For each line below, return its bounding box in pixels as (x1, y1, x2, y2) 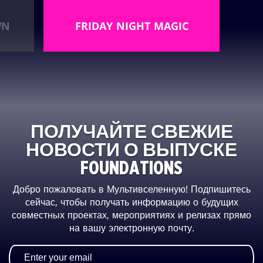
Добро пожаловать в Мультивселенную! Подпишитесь (12, 182, 251, 195)
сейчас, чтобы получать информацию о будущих (25, 195, 238, 208)
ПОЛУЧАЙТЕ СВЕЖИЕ (30, 123, 233, 142)
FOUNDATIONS (80, 160, 183, 178)
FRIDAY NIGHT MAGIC (75, 19, 188, 33)
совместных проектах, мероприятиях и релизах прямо (12, 208, 251, 221)
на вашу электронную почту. (69, 221, 194, 234)
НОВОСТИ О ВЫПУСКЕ (26, 141, 237, 160)
